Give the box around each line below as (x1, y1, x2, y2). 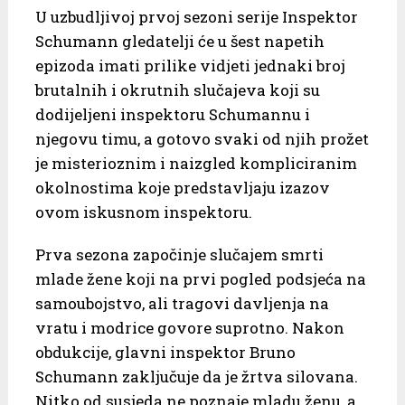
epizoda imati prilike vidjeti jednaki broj (34, 54, 345, 76)
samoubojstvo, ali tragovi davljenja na (34, 292, 329, 314)
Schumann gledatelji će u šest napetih (34, 30, 325, 52)
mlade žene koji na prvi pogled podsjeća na (34, 268, 366, 289)
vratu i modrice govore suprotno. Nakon (34, 316, 344, 338)
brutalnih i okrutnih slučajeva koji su (34, 79, 320, 100)
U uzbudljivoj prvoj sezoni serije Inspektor (34, 5, 358, 27)
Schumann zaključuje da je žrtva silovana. (34, 365, 358, 387)
